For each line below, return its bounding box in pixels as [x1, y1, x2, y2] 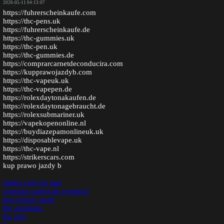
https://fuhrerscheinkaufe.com [3, 8, 96, 17]
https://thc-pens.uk [3, 17, 60, 25]
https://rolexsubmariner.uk [3, 110, 84, 119]
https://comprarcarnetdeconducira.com [3, 59, 123, 68]
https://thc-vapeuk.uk [3, 76, 69, 85]
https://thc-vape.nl [3, 144, 59, 153]
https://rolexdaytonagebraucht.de [3, 102, 105, 110]
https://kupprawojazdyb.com [3, 68, 92, 76]
